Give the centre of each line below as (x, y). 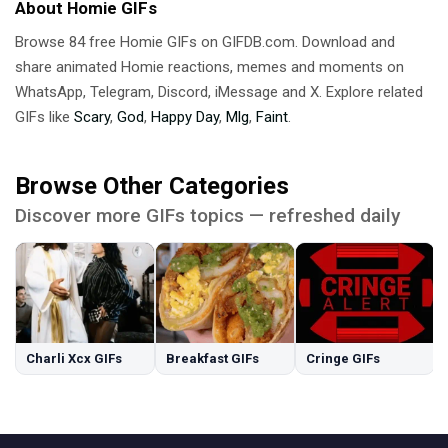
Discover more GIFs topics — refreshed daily (207, 215)
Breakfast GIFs (212, 358)
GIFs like (44, 116)
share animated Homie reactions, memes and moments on (209, 66)
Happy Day (185, 116)
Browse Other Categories (152, 185)
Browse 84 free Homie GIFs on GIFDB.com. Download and (205, 41)
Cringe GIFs (343, 358)
